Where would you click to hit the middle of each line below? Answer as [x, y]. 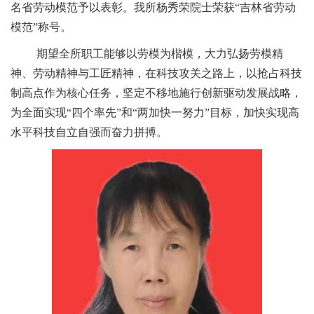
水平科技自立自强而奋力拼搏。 [89, 132]
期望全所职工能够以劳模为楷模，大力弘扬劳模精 [160, 54]
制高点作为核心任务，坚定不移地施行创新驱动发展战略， [156, 93]
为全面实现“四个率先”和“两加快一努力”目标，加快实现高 [155, 113]
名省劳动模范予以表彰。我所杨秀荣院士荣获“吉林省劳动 [153, 8]
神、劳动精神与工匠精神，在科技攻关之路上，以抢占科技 [156, 74]
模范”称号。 [41, 27]
